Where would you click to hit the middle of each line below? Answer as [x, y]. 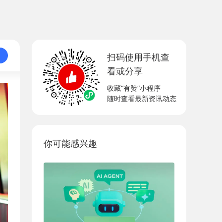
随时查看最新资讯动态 [142, 99]
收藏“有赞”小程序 [134, 88]
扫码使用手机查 [138, 57]
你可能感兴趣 [70, 143]
